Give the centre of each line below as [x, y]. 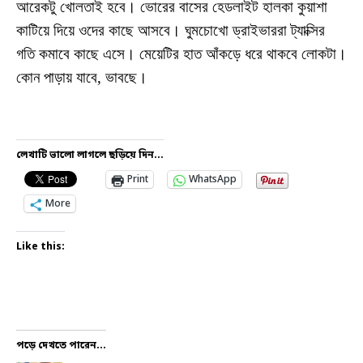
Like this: [41, 248]
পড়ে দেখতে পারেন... [61, 346]
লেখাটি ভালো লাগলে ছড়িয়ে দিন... [90, 156]
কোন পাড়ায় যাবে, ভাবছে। [82, 78]
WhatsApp [213, 180]
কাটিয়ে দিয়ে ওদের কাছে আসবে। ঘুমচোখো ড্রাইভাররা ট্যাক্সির [171, 31]
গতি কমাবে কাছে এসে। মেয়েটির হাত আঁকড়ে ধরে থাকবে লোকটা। [181, 54]
